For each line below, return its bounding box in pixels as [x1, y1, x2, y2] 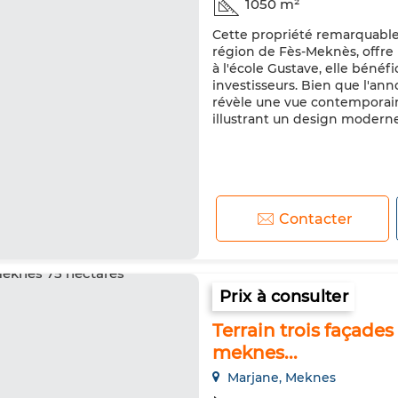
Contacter [279, 210, 354, 227]
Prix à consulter [219, 287, 348, 306]
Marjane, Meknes [224, 370, 336, 386]
